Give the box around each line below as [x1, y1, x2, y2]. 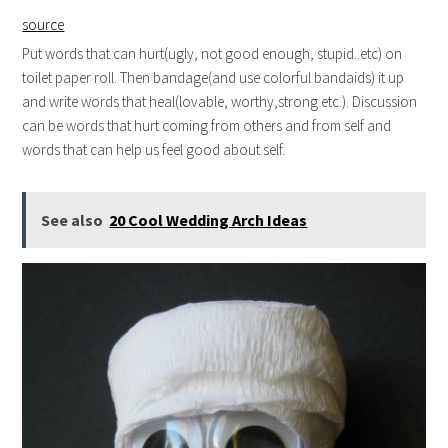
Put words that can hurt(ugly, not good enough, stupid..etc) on [22, 43, 403, 63]
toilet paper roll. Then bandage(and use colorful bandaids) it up [22, 67, 405, 87]
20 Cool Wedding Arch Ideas [109, 209, 308, 230]
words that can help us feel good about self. [22, 139, 286, 159]
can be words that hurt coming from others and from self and [22, 115, 392, 135]
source [22, 14, 65, 34]
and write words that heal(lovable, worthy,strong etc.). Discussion [22, 91, 418, 111]
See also [41, 209, 104, 230]
